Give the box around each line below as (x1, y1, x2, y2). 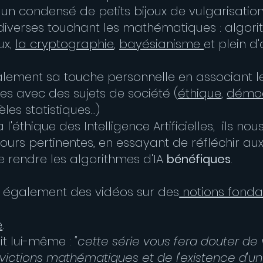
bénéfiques (167, 151, 231, 167)
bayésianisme (119, 36, 204, 52)
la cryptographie (15, 36, 114, 52)
